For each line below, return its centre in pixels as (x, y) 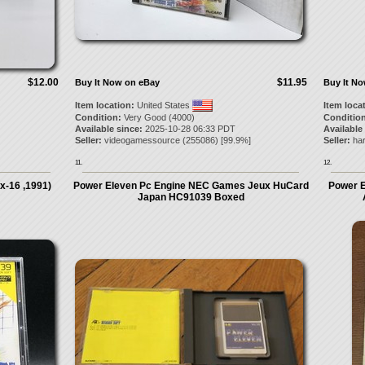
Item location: (104, 105)
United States (163, 105)
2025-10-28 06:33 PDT (189, 129)
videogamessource (142, 140)
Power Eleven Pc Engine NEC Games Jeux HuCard (191, 186)
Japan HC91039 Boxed (191, 197)
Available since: (108, 129)
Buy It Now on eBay (117, 82)
